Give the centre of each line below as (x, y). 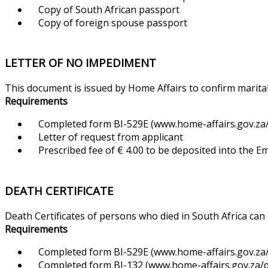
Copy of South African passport (104, 9)
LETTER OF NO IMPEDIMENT (80, 63)
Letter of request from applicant (106, 137)
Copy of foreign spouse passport (108, 22)
